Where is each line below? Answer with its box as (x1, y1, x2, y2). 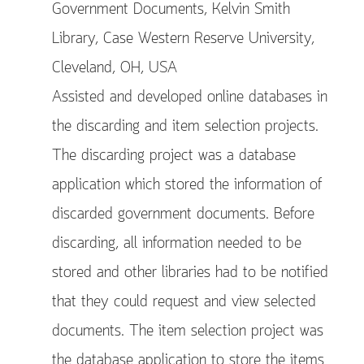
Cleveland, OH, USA (52, 58, 177, 79)
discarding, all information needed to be (52, 233, 301, 254)
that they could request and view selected (52, 292, 316, 313)
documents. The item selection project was (52, 321, 323, 342)
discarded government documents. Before (52, 204, 314, 225)
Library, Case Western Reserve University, (52, 28, 314, 50)
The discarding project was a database (52, 145, 296, 167)
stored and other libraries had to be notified (52, 262, 328, 284)
